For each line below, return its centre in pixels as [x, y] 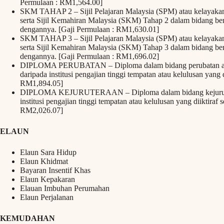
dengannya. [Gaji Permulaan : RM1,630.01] [89, 29]
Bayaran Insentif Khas [55, 170]
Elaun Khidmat [44, 161]
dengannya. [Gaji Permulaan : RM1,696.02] [89, 56]
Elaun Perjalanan [47, 197]
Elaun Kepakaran [47, 179]
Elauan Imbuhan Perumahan [65, 188]
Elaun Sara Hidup [48, 152]
